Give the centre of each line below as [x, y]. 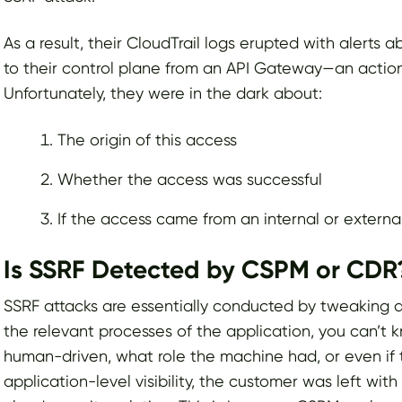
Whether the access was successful [190, 179]
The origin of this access [147, 140]
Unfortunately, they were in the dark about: [163, 93]
